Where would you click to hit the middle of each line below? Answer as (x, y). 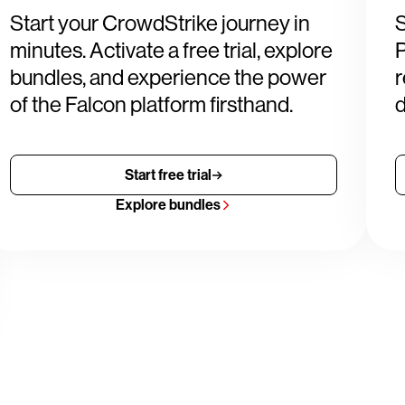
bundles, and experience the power (168, 77)
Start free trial (168, 175)
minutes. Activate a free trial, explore (171, 50)
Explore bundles (168, 205)
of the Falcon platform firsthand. (151, 104)
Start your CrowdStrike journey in (160, 23)
